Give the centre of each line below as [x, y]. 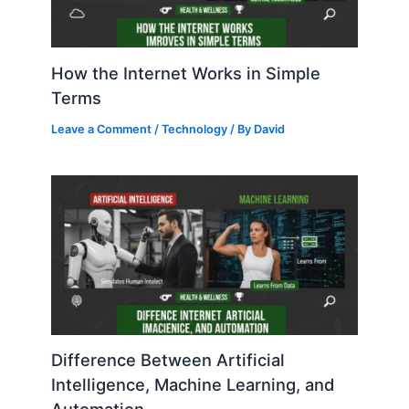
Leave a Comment [102, 129]
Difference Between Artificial [168, 360]
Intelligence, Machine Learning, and [193, 385]
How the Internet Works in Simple [186, 73]
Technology [195, 129]
